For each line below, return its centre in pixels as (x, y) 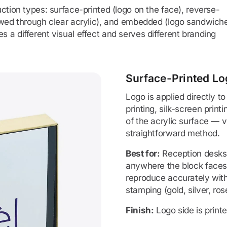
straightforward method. (173, 133)
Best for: (143, 154)
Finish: (140, 210)
